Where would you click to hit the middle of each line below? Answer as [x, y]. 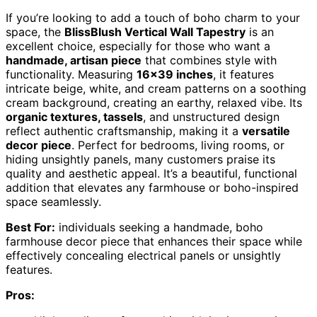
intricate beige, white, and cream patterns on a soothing [156, 88]
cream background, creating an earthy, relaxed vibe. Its [154, 102]
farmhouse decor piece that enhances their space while [154, 241]
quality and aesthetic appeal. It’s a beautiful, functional [151, 173]
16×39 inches [175, 74]
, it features [243, 74]
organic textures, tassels [74, 116]
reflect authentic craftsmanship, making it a [124, 131]
